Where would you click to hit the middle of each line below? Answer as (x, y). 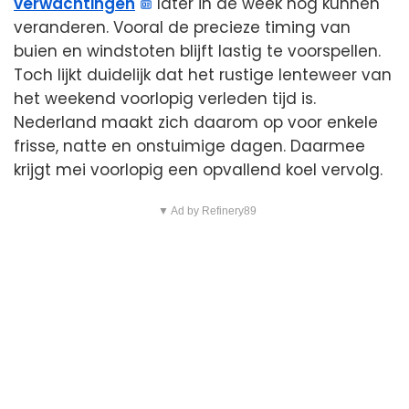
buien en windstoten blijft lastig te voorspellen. (197, 51)
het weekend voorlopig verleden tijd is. (165, 98)
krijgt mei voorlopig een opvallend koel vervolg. (198, 169)
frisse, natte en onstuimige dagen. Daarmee (189, 146)
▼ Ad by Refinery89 (207, 210)
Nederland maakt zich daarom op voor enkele (196, 122)
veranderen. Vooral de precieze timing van (182, 27)
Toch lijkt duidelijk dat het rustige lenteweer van (203, 74)
